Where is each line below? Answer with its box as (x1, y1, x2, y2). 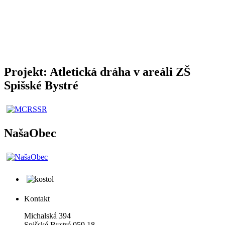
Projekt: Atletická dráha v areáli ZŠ (4, 65, 190, 79)
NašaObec (4, 126, 56, 140)
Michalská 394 (24, 211, 71, 220)
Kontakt (24, 194, 50, 203)
